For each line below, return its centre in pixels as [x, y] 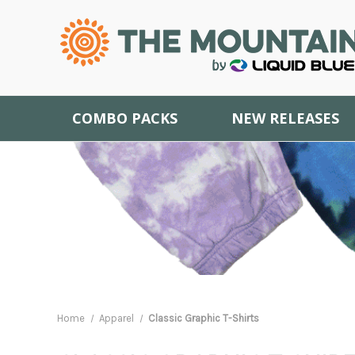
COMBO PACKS [125, 118]
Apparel [116, 318]
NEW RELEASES [285, 118]
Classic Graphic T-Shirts [203, 318]
